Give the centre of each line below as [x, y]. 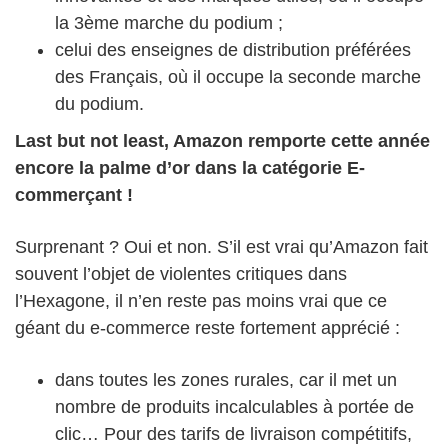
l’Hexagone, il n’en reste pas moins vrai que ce [201, 301]
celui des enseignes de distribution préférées [233, 50]
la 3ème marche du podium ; [169, 23]
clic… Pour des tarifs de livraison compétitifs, [233, 434]
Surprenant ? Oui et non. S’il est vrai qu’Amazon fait [221, 247]
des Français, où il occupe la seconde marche [238, 77]
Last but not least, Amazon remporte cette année [222, 141]
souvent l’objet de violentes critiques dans [181, 274]
